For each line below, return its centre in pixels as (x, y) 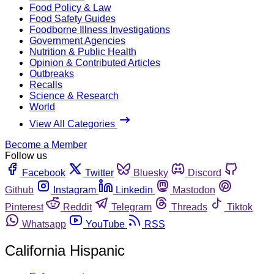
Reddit (77, 207)
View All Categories (73, 124)
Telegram (131, 207)
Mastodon (194, 190)
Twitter (99, 172)
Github (19, 190)
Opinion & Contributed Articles (95, 62)
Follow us (26, 155)
